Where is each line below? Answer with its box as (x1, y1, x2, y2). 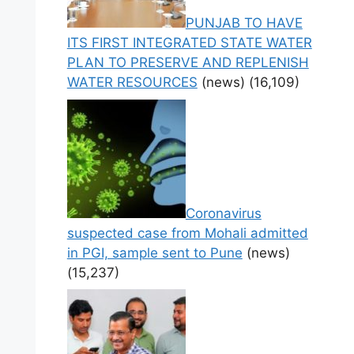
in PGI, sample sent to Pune (66, 244, 243, 261)
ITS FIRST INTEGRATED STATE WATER (66, 35, 312, 51)
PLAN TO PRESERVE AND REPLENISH (66, 55, 309, 71)
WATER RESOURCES (66, 74, 198, 91)
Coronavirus (185, 205, 262, 221)
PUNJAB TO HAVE (185, 15, 303, 32)
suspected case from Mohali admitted (66, 224, 308, 241)
